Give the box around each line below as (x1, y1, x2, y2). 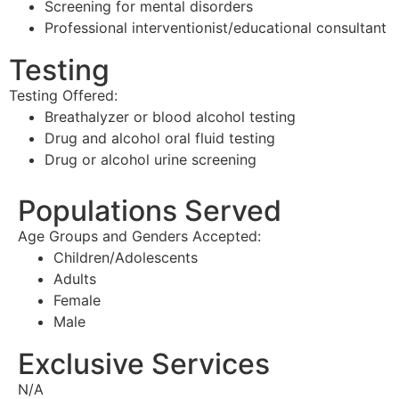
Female (53, 290, 101, 309)
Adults (53, 269, 96, 288)
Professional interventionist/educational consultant (45, 18, 387, 37)
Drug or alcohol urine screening (45, 150, 256, 168)
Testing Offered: (9, 85, 118, 104)
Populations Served (18, 192, 281, 228)
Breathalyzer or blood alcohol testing (45, 107, 296, 126)
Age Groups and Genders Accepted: (18, 226, 261, 245)
